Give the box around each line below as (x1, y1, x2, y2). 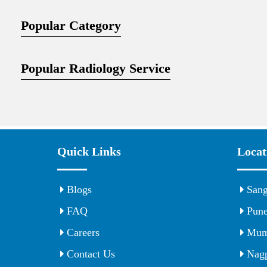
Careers (64, 227, 100, 238)
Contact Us (64, 249, 115, 260)
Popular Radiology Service (21, 61, 170, 76)
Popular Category (21, 18, 121, 33)
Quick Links (57, 145, 121, 158)
